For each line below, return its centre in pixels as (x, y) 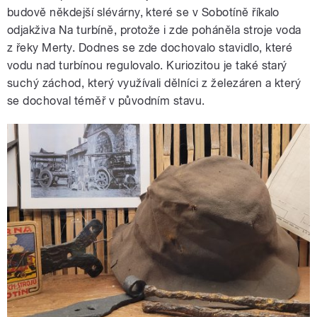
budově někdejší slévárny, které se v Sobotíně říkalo (143, 13)
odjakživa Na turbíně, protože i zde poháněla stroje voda (154, 30)
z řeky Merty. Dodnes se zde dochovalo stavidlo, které (150, 48)
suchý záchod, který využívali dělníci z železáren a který (154, 83)
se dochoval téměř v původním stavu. (106, 101)
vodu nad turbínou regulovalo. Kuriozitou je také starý (147, 66)
